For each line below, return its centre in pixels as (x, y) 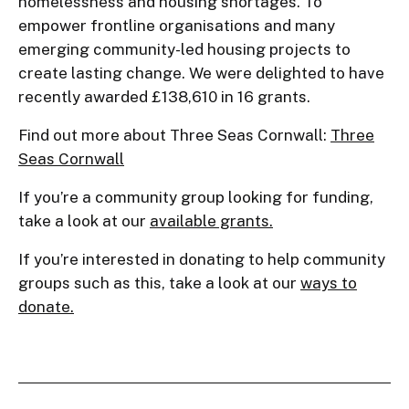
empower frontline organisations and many (177, 26)
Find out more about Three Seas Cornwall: (174, 135)
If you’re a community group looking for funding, (196, 197)
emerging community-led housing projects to (184, 49)
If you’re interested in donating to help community (202, 259)
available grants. (211, 221)
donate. (46, 307)
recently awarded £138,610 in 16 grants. (164, 97)
